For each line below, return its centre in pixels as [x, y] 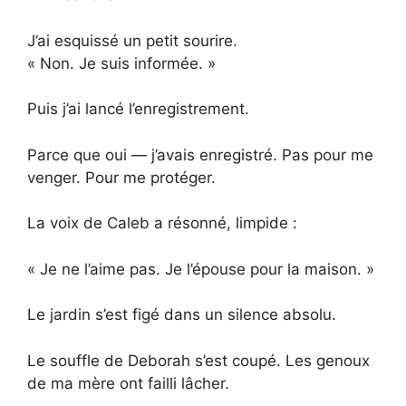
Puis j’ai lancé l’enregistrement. [138, 109]
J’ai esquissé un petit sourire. [132, 40]
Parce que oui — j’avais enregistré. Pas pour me [200, 155]
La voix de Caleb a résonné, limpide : [162, 223]
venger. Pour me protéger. [121, 177]
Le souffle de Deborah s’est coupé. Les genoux [198, 360]
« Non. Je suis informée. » [121, 63]
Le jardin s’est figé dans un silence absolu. [182, 315]
